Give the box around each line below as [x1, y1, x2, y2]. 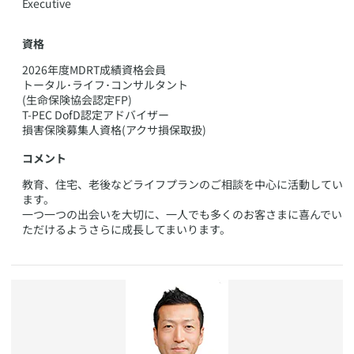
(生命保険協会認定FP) [22, 91, 132, 107]
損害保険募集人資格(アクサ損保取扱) [22, 121, 206, 137]
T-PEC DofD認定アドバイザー [22, 106, 169, 122]
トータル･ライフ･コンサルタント [22, 76, 188, 92]
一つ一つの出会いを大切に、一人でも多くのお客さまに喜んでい [22, 206, 342, 222]
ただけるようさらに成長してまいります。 [22, 221, 231, 237]
